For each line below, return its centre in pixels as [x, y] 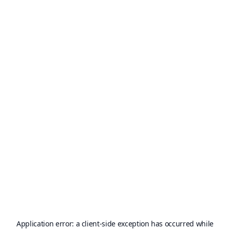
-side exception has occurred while [156, 224]
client [90, 224]
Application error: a [49, 224]
